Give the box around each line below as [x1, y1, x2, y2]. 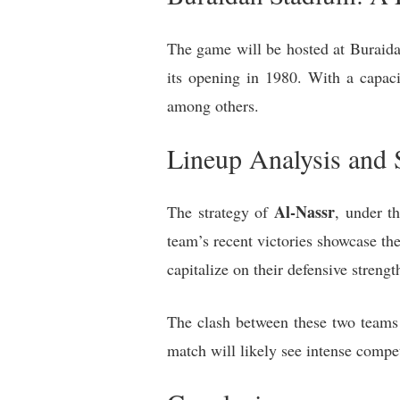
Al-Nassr [274, 200, 336, 224]
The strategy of [167, 201, 275, 223]
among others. [167, 95, 259, 117]
